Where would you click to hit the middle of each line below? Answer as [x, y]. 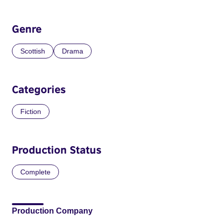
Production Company [52, 211]
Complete [35, 172]
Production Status [57, 149]
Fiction [31, 111]
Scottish [33, 51]
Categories [39, 89]
